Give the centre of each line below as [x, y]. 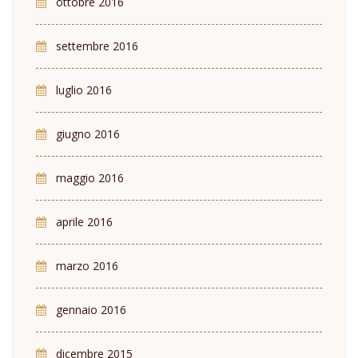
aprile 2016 [84, 221]
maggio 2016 [90, 177]
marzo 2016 [87, 265]
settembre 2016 [97, 46]
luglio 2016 [84, 89]
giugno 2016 [88, 133]
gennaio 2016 [91, 309]
